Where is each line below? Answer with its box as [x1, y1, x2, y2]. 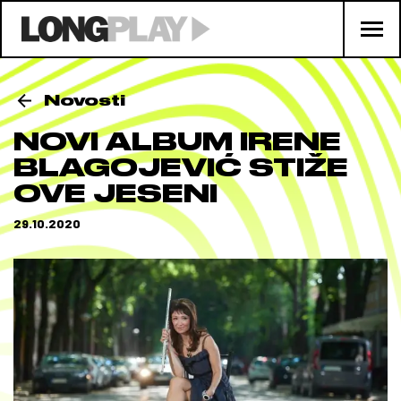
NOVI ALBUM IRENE [13, 127, 341, 157]
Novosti [44, 91, 125, 109]
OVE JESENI [13, 179, 218, 209]
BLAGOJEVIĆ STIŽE [13, 153, 348, 183]
